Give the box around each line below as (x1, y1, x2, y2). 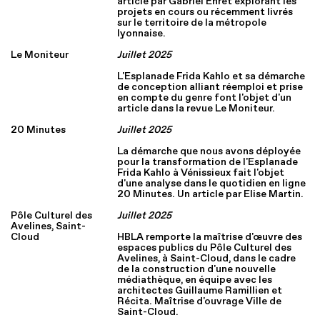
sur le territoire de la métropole (117, 16, 267, 29)
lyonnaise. (117, 27, 166, 39)
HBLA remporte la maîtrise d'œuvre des (117, 231, 303, 243)
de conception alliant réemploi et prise (117, 81, 304, 93)
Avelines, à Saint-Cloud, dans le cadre (117, 252, 296, 264)
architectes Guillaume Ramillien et (117, 284, 283, 296)
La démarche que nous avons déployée (117, 145, 301, 157)
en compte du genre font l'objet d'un (117, 91, 292, 104)
